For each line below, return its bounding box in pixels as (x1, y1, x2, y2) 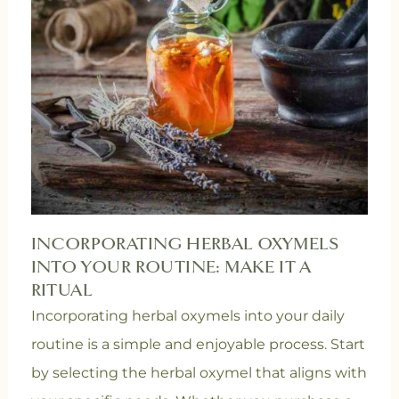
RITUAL (30, 280, 94, 302)
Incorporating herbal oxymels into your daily (30, 307, 345, 325)
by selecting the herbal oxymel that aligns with (30, 364, 367, 382)
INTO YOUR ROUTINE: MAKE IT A (30, 256, 312, 279)
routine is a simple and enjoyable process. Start (30, 336, 365, 354)
